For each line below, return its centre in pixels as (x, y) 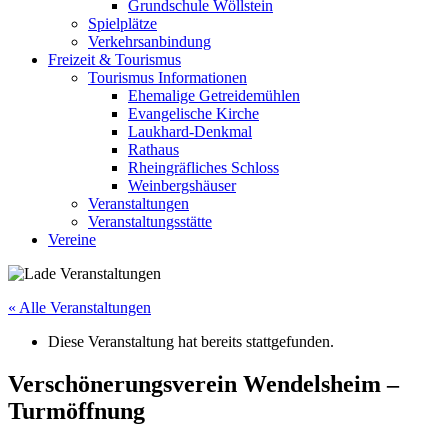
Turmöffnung (76, 410)
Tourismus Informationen (167, 77)
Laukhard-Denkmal (190, 131)
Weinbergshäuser (182, 185)
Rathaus (153, 149)
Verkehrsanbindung (149, 41)
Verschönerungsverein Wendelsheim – (203, 383)
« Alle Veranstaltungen (79, 307)
